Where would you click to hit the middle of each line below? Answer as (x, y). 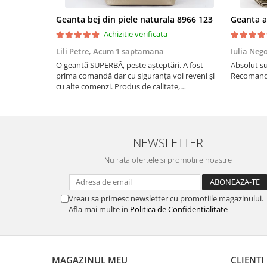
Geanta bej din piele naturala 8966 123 (134, 19)
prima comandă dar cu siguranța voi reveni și (135, 76)
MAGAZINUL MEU (90, 260)
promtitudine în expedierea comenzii (121, 97)
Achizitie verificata (136, 34)
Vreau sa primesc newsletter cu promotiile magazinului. (166, 198)
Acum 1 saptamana (128, 51)
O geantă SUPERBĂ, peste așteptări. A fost (130, 65)
